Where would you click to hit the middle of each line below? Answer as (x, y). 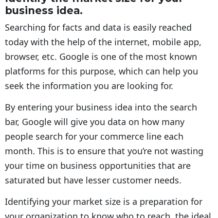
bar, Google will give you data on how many (95, 122)
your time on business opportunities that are (98, 166)
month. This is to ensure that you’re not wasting (104, 151)
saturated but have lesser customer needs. (93, 180)
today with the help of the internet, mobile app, (103, 42)
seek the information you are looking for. (89, 86)
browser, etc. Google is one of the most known (101, 57)
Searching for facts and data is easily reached (98, 27)
